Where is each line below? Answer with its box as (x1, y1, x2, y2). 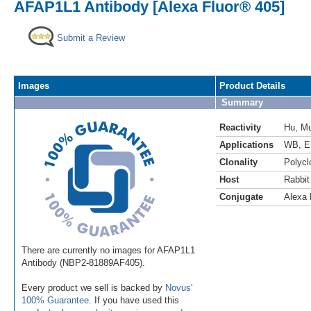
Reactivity (219, 121, 261, 133)
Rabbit (284, 174, 310, 185)
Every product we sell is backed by (22, 282, 165, 293)
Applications (219, 139, 274, 150)
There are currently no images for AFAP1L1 (22, 244, 195, 255)
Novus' (165, 282, 192, 293)
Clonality (219, 156, 258, 167)
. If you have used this (89, 294, 179, 305)
